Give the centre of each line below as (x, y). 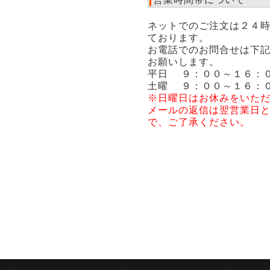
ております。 (178, 38)
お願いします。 (184, 62)
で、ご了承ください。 (199, 122)
